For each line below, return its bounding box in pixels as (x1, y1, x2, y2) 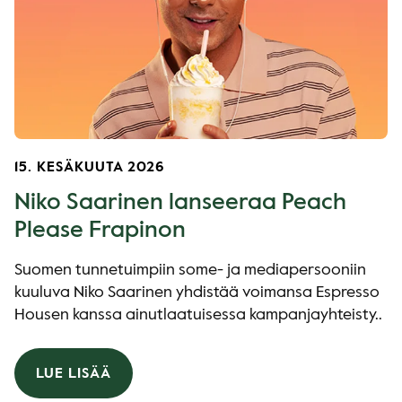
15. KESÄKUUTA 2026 (14, 161, 166, 175)
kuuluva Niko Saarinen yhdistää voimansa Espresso (14, 284, 380, 301)
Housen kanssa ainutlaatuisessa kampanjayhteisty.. (14, 307, 382, 323)
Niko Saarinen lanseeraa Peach (14, 191, 346, 214)
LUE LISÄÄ (36, 367, 111, 381)
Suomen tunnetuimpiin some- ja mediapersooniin (14, 262, 366, 278)
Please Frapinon (14, 219, 186, 242)
